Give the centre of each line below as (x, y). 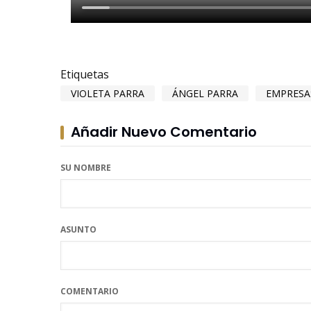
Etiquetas (85, 74)
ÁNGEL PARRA (205, 93)
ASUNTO (78, 229)
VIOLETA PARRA (108, 93)
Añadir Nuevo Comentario (164, 132)
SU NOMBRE (86, 167)
